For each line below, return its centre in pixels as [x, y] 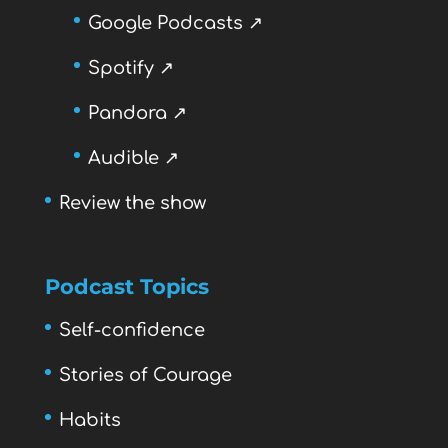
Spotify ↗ [130, 67]
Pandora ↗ [137, 112]
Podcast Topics [126, 286]
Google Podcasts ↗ [175, 22]
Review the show [132, 202]
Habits [89, 419]
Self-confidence [131, 329]
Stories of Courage [145, 374]
